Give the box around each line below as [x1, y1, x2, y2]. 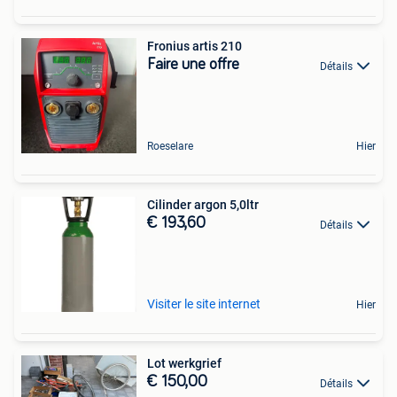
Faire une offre [147, 57, 239, 74]
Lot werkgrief [147, 356, 222, 371]
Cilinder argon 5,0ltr [147, 198, 259, 213]
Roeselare [147, 140, 193, 153]
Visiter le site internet [147, 297, 261, 312]
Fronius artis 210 [147, 39, 242, 54]
